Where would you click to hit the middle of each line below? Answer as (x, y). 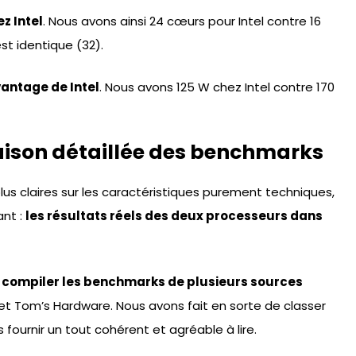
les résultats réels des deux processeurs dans (174, 216)
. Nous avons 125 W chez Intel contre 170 (217, 87)
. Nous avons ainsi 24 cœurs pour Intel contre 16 (182, 21)
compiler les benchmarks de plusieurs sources (152, 281)
